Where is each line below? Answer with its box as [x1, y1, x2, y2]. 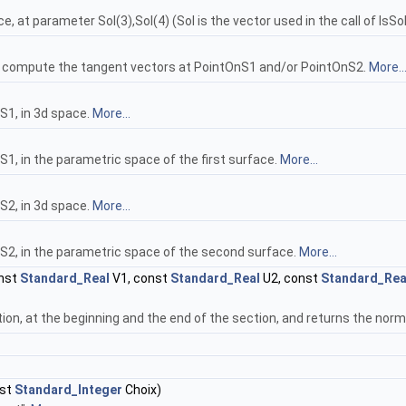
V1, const [110, 271, 170, 286]
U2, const [260, 271, 321, 286]
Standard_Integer [14, 382, 122, 398]
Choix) [122, 382, 161, 398]
